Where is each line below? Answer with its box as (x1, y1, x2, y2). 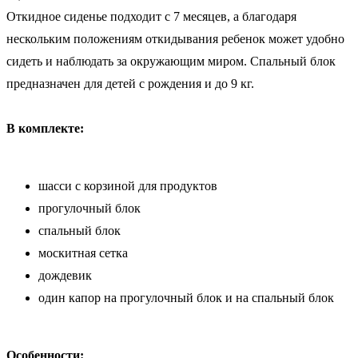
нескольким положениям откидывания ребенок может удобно (6, 31, 344, 46)
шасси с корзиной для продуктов (38, 178, 217, 193)
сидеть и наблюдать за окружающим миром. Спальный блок (6, 54, 336, 68)
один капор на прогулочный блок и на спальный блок (38, 290, 334, 304)
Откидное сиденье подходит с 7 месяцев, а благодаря (6, 9, 296, 23)
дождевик (38, 268, 92, 282)
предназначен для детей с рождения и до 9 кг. (6, 76, 254, 90)
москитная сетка (38, 245, 128, 260)
